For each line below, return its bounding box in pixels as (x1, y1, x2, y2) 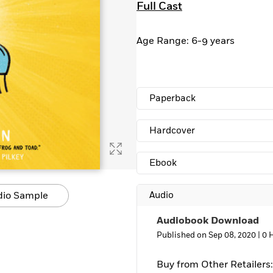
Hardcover (149, 124, 195, 137)
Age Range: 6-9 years (136, 34, 235, 48)
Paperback (149, 92, 196, 105)
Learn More (22, 4, 68, 16)
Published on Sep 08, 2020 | (157, 230, 262, 241)
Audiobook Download (157, 214, 259, 227)
